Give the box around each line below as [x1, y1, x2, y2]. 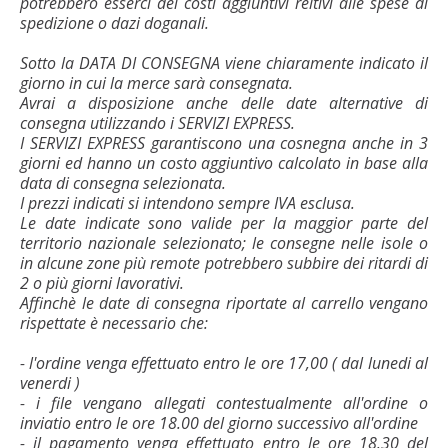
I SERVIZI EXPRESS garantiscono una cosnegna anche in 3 [20, 131, 428, 154]
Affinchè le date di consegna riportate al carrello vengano [20, 291, 428, 314]
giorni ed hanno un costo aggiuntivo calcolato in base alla [20, 151, 428, 174]
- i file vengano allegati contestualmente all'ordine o [20, 391, 428, 414]
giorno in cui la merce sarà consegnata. [20, 71, 293, 94]
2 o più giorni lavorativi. [20, 271, 184, 294]
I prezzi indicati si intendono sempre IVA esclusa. [20, 191, 355, 214]
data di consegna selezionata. [20, 171, 226, 194]
